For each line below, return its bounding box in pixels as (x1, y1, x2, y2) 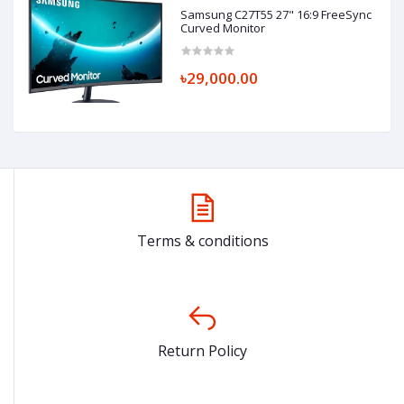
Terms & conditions (136, 230, 269, 251)
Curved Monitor (180, 19, 266, 36)
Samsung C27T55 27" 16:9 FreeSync (180, 5, 372, 23)
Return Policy (158, 340, 247, 361)
